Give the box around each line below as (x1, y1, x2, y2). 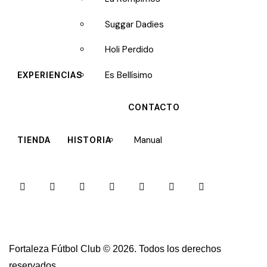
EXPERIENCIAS (17, 69, 82, 80)
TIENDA (17, 135, 51, 145)
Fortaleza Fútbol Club (9, 244, 101, 254)
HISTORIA (67, 135, 111, 145)
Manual (134, 134, 162, 147)
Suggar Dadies (105, 18, 164, 30)
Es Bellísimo (105, 69, 153, 81)
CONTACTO (128, 102, 180, 113)
